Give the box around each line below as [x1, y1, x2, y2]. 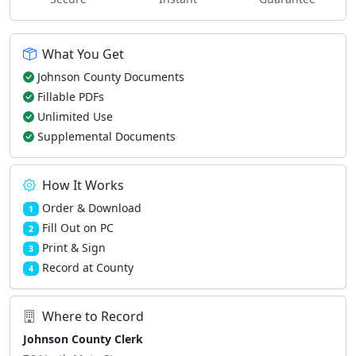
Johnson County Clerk [23, 331, 143, 346]
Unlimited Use [37, 109, 113, 124]
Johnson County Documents [37, 69, 184, 84]
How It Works [42, 176, 124, 194]
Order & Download [41, 200, 141, 215]
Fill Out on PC [41, 220, 114, 235]
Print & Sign [41, 240, 106, 255]
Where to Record [42, 308, 144, 325]
